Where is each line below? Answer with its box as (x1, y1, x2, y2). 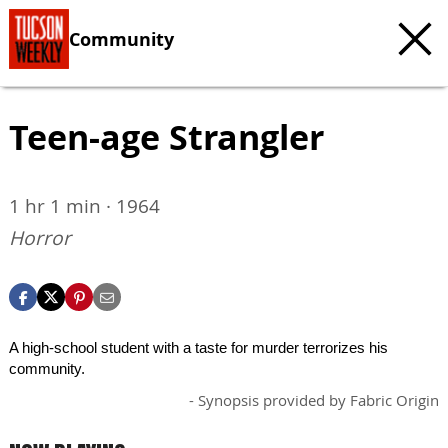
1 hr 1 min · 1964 (9, 193, 160, 219)
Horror (9, 225, 71, 251)
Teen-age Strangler (9, 113, 324, 161)
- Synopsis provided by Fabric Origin (189, 390, 439, 410)
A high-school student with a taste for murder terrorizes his (9, 339, 388, 356)
